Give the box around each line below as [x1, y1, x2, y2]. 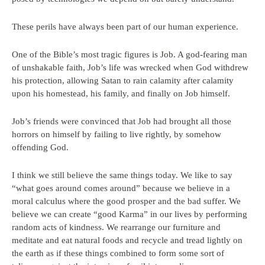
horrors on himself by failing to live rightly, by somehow [12, 130, 221, 139]
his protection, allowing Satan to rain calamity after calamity [12, 76, 234, 85]
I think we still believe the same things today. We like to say [12, 170, 232, 180]
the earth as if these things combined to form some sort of [12, 248, 224, 258]
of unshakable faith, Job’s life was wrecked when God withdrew [12, 63, 248, 72]
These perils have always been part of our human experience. [12, 22, 238, 31]
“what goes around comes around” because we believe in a [12, 183, 230, 193]
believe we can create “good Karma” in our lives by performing [12, 209, 247, 219]
